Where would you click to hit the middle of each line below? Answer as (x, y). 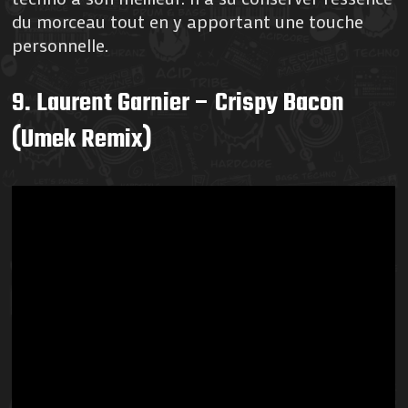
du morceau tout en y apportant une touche (188, 20)
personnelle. (61, 44)
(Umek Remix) (82, 139)
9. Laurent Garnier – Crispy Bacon (178, 103)
